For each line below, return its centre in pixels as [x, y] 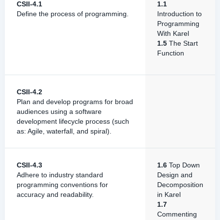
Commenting [177, 214]
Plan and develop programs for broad [75, 102]
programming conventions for [62, 185]
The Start [182, 43]
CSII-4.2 [29, 92]
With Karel [173, 33]
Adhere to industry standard [60, 175]
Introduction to [179, 14]
